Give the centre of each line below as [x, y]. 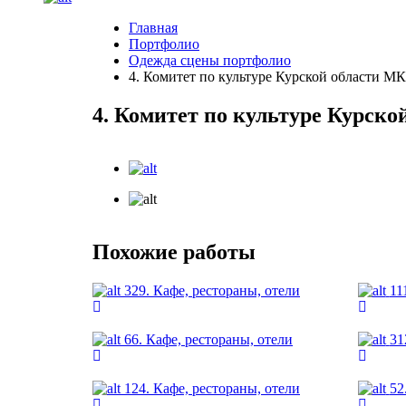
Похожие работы [174, 251]
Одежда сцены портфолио [210, 60]
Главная [153, 28]
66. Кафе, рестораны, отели [208, 339]
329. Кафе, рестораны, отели [212, 290]
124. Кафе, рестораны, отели [212, 388]
